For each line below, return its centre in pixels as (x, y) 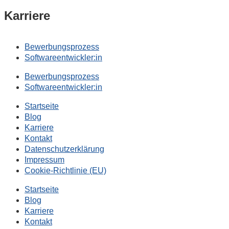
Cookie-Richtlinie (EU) (65, 171)
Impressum (44, 160)
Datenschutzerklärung (64, 149)
